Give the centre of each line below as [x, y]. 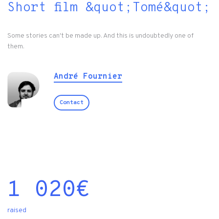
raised [17, 211]
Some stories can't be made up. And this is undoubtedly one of [100, 36]
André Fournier [88, 77]
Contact [72, 103]
